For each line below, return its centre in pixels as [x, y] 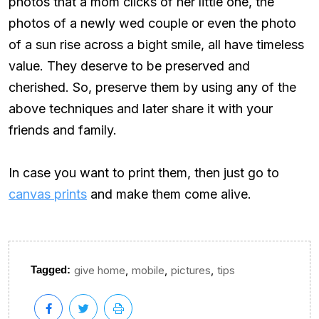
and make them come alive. [169, 194]
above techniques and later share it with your [141, 108]
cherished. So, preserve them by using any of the [152, 87]
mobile [148, 271]
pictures [191, 271]
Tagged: [51, 270]
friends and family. [63, 130]
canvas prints [48, 194]
